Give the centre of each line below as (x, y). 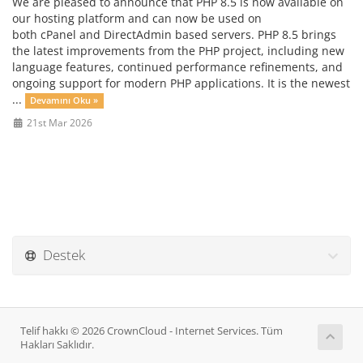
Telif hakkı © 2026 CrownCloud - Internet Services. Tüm (152, 331)
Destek (61, 255)
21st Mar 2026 (58, 122)
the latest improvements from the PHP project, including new (178, 51)
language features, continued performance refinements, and (177, 67)
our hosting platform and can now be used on (137, 18)
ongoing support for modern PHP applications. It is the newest (181, 83)
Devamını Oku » (64, 100)
